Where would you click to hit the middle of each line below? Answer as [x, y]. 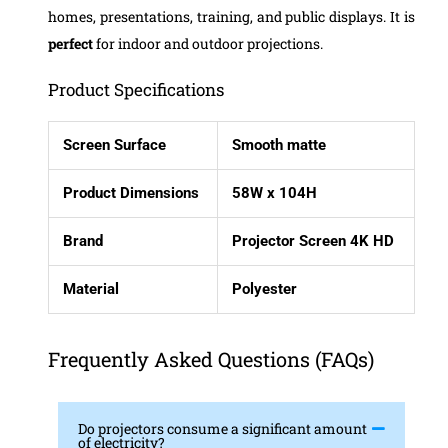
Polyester [265, 289]
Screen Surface [115, 145]
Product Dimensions [131, 193]
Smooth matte [279, 145]
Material [91, 289]
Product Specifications [135, 90]
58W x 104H [275, 193]
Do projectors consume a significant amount [222, 429]
